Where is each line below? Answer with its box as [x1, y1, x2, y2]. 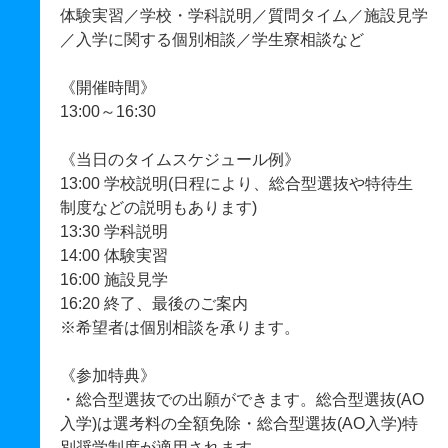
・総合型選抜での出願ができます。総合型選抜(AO [60, 391, 424, 408]
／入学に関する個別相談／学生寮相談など [60, 31, 364, 48]
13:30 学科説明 [60, 223, 168, 240]
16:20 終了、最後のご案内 [60, 295, 248, 312]
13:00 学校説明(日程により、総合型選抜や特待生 [60, 175, 413, 192]
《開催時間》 [60, 79, 156, 96]
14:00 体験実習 [60, 247, 168, 264]
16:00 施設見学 [60, 271, 168, 288]
